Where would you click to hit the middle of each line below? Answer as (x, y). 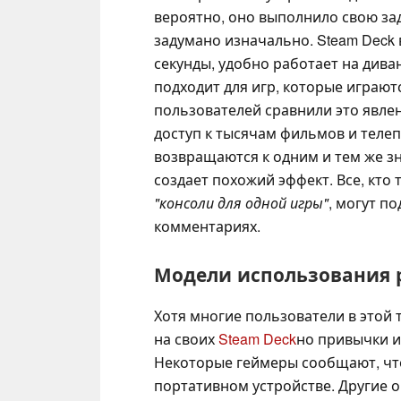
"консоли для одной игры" (241, 202)
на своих (186, 338)
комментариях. (207, 226)
